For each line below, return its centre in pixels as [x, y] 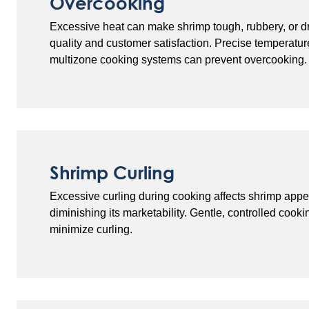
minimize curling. [91, 229]
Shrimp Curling [112, 172]
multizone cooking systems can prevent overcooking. [178, 60]
